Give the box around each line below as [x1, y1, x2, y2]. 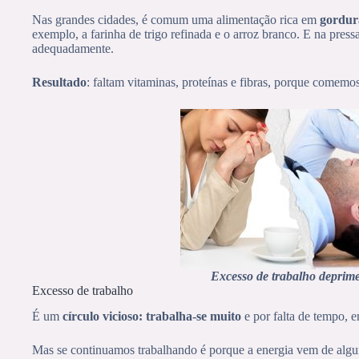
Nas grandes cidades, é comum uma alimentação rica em [32, 12, 320, 26]
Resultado [32, 75, 87, 89]
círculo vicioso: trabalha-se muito [63, 309, 244, 324]
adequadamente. [32, 41, 114, 55]
